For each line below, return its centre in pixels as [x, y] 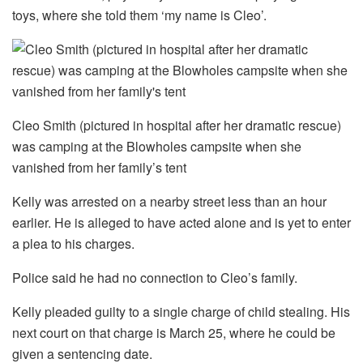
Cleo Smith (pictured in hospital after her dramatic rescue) [177, 126]
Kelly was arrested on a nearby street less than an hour [169, 202]
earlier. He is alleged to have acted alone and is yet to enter [181, 223]
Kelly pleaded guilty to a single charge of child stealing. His [181, 312]
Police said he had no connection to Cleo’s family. [155, 278]
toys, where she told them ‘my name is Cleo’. [139, 15]
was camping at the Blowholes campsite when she [157, 147]
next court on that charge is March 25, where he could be [174, 333]
